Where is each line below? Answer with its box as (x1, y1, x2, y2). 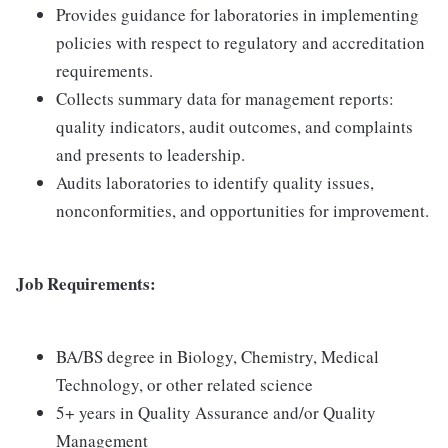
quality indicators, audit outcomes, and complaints (56, 115, 413, 138)
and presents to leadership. (56, 143, 245, 166)
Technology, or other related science (56, 373, 313, 396)
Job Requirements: (16, 271, 156, 296)
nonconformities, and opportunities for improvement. (56, 199, 429, 222)
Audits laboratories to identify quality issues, (56, 171, 374, 194)
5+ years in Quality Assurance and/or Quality (56, 401, 376, 424)
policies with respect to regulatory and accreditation (56, 31, 425, 54)
